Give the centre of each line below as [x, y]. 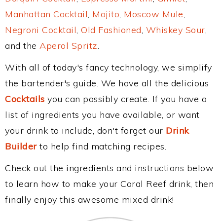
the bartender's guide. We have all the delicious [107, 83]
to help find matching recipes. [101, 146]
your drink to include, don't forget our [85, 130]
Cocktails [25, 99]
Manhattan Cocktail [46, 14]
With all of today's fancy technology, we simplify [109, 67]
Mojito [106, 14]
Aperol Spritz [69, 46]
